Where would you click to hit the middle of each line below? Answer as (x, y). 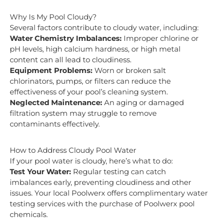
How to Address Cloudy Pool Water (73, 150)
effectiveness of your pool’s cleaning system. (89, 92)
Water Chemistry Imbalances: (66, 38)
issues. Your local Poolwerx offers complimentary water (109, 193)
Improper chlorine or (160, 38)
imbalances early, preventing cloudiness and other (100, 182)
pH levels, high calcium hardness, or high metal (95, 49)
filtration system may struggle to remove (83, 113)
